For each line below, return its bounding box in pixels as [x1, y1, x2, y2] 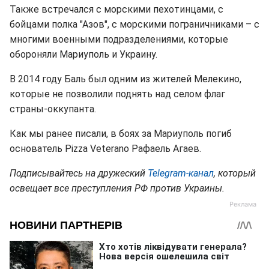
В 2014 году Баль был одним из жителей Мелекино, [10, 73, 241, 85]
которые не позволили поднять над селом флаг [10, 88, 225, 100]
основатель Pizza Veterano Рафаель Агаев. [10, 143, 201, 154]
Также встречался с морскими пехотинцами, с [10, 4, 223, 15]
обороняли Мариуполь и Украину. [10, 49, 157, 60]
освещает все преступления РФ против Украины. [10, 183, 225, 194]
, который [214, 168, 256, 179]
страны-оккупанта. [10, 103, 96, 115]
